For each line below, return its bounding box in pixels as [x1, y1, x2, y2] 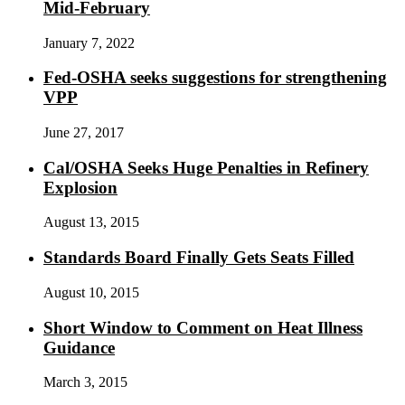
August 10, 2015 [43, 284, 139, 300]
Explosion [43, 177, 118, 197]
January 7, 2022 [43, 34, 135, 51]
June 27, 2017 [43, 124, 124, 140]
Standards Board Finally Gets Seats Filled [43, 248, 354, 268]
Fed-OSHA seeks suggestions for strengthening [43, 68, 387, 88]
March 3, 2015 [43, 374, 127, 391]
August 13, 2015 [43, 214, 139, 231]
